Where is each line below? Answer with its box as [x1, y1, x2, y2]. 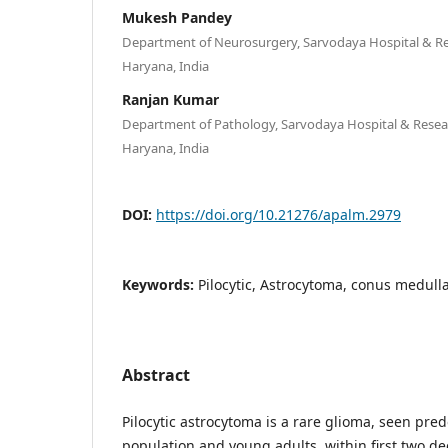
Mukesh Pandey [122, 7, 232, 27]
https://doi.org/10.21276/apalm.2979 [156, 204, 401, 224]
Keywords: [122, 274, 198, 294]
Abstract [122, 363, 190, 386]
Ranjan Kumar [122, 89, 219, 109]
